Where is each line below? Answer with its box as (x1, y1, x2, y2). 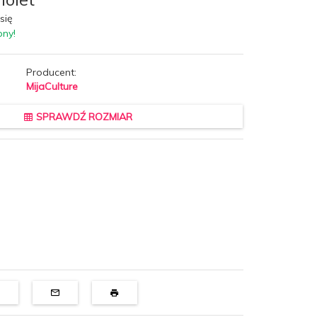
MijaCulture (25, 79, 78, 93)
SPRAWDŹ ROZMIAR (33, 110, 133, 123)
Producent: (25, 65, 76, 79)
